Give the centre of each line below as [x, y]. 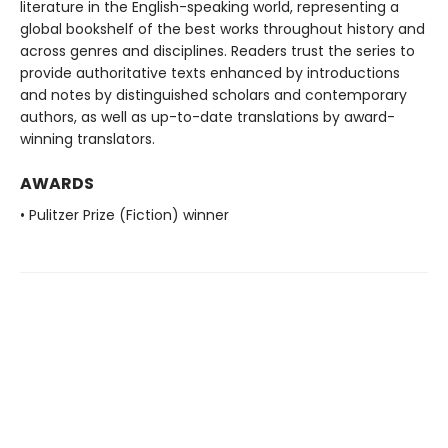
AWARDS [57, 184]
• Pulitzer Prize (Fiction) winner [124, 215]
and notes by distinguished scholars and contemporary [213, 95]
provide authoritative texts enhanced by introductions [210, 73]
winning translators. [87, 139]
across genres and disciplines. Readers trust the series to [217, 51]
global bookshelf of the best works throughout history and [222, 29]
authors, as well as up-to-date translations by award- [207, 117]
